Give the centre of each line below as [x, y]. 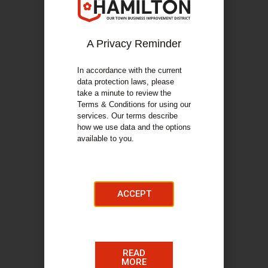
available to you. [106, 138]
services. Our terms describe [127, 115]
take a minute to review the [124, 93]
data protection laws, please [126, 81]
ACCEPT [134, 194]
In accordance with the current [130, 70]
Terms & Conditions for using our [134, 104]
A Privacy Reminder [134, 43]
